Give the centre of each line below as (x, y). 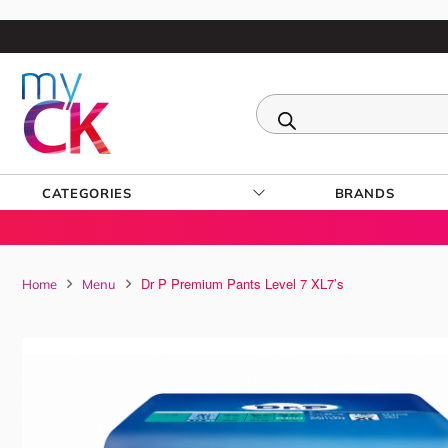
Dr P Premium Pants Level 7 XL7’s (242, 283)
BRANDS (364, 192)
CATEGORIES (87, 192)
